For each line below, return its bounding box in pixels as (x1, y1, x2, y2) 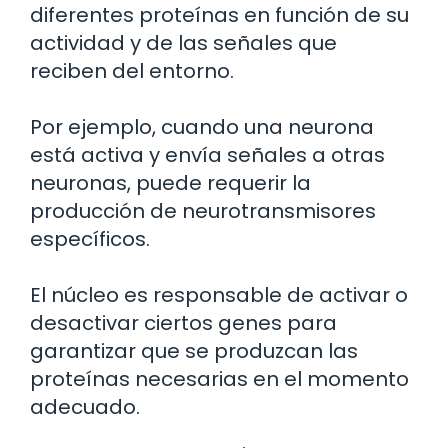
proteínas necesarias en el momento (30, 364, 409, 393)
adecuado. (30, 392, 140, 421)
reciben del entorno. (30, 56, 234, 85)
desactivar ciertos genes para (30, 308, 337, 337)
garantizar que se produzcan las (30, 336, 358, 365)
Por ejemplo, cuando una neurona (30, 112, 374, 141)
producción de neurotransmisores (30, 196, 376, 225)
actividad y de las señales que (30, 28, 337, 57)
